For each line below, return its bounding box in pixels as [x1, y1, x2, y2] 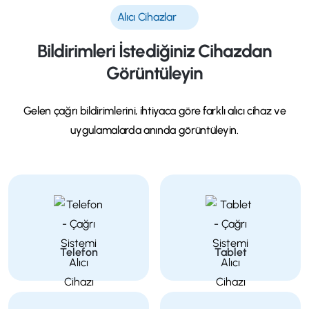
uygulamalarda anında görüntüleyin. [70, 123, 239, 137]
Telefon [59, 245, 98, 259]
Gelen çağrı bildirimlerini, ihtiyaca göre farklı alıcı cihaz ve [23, 103, 286, 117]
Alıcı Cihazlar [117, 10, 177, 23]
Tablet [214, 245, 247, 259]
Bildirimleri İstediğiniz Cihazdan [37, 39, 272, 62]
